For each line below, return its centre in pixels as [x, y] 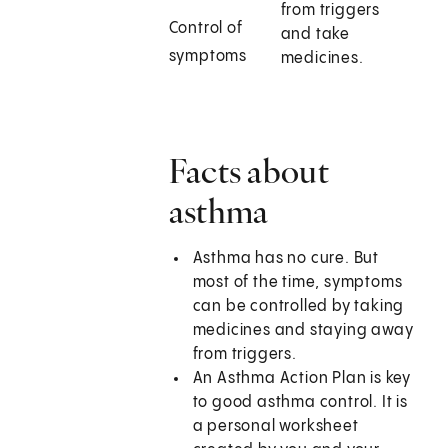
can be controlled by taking [298, 307]
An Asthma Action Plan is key [302, 379]
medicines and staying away [303, 331]
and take [315, 35]
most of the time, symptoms [297, 283]
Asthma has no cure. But [286, 259]
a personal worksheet [275, 427]
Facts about [248, 171]
